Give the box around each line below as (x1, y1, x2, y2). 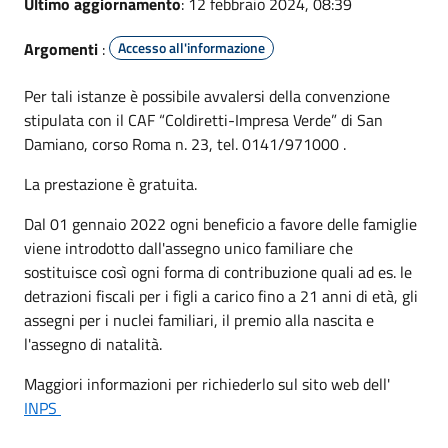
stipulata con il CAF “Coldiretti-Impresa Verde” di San (24, 107, 383, 132)
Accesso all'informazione (118, 36, 265, 58)
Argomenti (24, 36, 98, 61)
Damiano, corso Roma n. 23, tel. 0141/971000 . (24, 131, 346, 156)
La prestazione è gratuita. (24, 171, 197, 196)
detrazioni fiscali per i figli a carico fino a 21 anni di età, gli (24, 283, 418, 308)
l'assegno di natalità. (24, 331, 166, 356)
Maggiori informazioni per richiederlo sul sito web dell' (24, 371, 390, 396)
